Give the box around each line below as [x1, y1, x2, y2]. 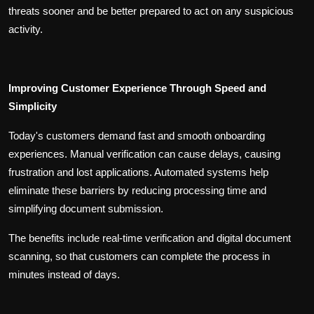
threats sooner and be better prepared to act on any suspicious [8, 5, 294, 18]
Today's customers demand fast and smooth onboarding [8, 130, 265, 142]
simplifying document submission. [8, 203, 163, 215]
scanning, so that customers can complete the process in [8, 250, 270, 263]
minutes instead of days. [8, 268, 120, 281]
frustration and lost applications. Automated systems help [8, 166, 268, 179]
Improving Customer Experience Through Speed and [8, 82, 266, 95]
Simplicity [8, 100, 57, 113]
